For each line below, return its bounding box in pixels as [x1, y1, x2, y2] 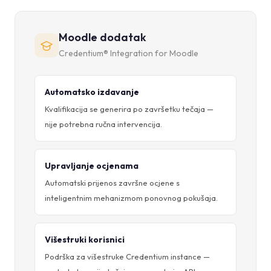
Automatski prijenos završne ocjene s [45, 177, 180, 188]
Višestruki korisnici [45, 233, 125, 245]
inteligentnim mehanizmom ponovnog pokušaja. [45, 192, 218, 203]
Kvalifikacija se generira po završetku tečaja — [45, 103, 214, 114]
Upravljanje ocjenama [45, 160, 139, 171]
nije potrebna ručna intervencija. [45, 119, 162, 129]
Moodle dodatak [59, 30, 146, 44]
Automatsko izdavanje [45, 86, 139, 97]
